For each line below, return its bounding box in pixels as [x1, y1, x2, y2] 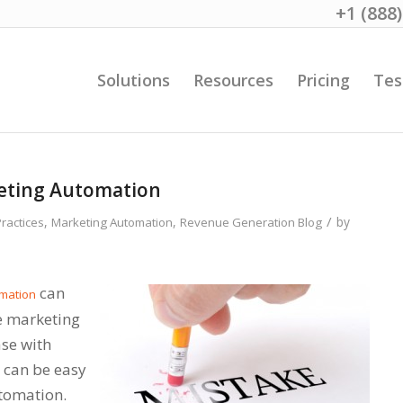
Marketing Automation [51, 214, 173, 230]
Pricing [297, 69, 350, 91]
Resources [193, 69, 273, 91]
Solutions [97, 69, 170, 91]
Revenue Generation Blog [180, 214, 322, 230]
